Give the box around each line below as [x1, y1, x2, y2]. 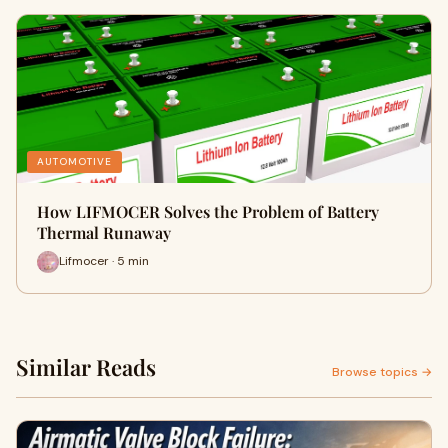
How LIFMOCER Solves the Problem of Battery [37, 200, 379, 222]
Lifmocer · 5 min [59, 253, 149, 270]
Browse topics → [332, 363, 432, 380]
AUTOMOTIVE [37, 154, 112, 168]
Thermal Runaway [37, 221, 171, 243]
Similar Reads [16, 351, 156, 382]
